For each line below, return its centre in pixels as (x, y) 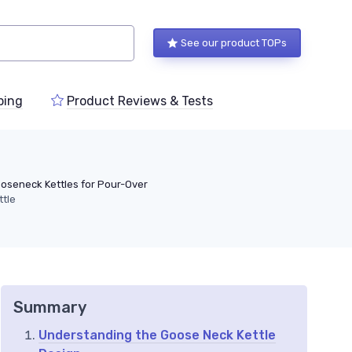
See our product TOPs (234, 43)
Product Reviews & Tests (140, 101)
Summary (50, 308)
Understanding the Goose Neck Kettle (157, 335)
